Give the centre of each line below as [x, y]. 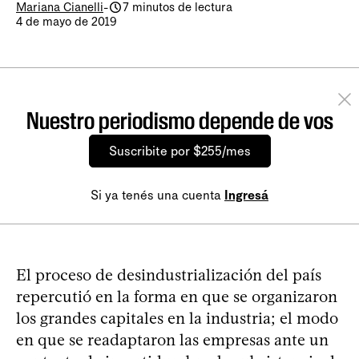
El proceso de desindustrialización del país [169, 275]
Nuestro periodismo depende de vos [179, 121]
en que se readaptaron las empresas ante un [172, 340]
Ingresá [246, 195]
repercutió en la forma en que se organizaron [177, 296]
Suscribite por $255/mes [179, 151]
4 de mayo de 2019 [67, 22]
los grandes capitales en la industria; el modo [177, 318]
